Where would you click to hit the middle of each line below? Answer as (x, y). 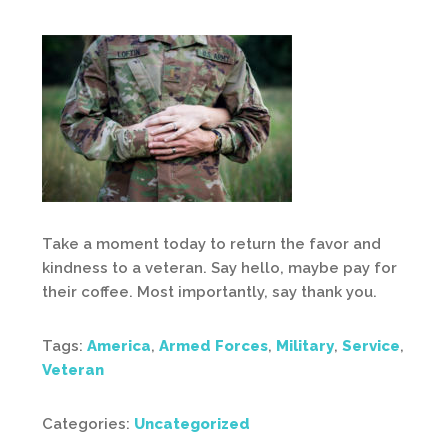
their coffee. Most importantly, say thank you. (209, 292)
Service (371, 346)
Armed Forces (213, 346)
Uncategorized (192, 424)
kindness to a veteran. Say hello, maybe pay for (219, 268)
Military (305, 346)
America (119, 346)
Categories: (88, 424)
